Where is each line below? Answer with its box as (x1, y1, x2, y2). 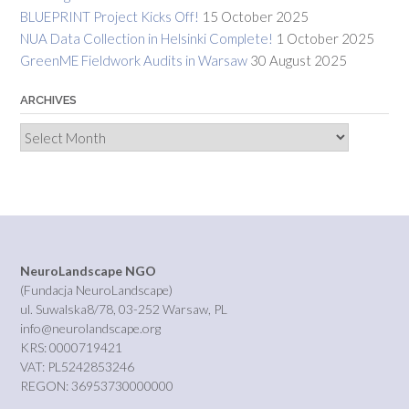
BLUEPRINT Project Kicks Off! (20, 7, 199, 25)
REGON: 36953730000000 (20, 377, 173, 393)
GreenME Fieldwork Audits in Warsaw (20, 51, 247, 68)
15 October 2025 (202, 7, 309, 25)
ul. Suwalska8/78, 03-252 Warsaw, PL (20, 300, 227, 317)
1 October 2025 (276, 29, 374, 47)
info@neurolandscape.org (20, 320, 161, 336)
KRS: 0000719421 (20, 339, 122, 355)
